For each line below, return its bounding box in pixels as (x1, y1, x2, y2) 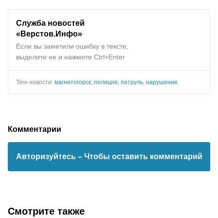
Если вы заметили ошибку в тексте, (16, 42, 128, 50)
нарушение (146, 78, 178, 86)
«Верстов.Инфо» (16, 29, 82, 38)
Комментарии (8, 124, 61, 133)
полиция (94, 78, 118, 86)
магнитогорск (54, 78, 91, 86)
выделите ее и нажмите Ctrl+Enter (16, 53, 125, 61)
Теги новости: (16, 78, 54, 86)
